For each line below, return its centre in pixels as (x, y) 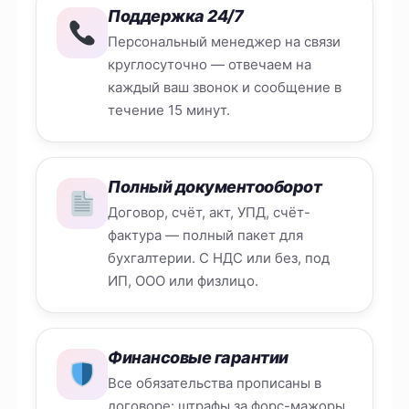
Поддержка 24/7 (176, 16)
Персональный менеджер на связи (225, 42)
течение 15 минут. (169, 110)
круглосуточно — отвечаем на (210, 65)
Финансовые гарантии (198, 358)
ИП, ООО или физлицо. (184, 281)
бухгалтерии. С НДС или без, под (219, 258)
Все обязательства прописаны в (215, 383)
